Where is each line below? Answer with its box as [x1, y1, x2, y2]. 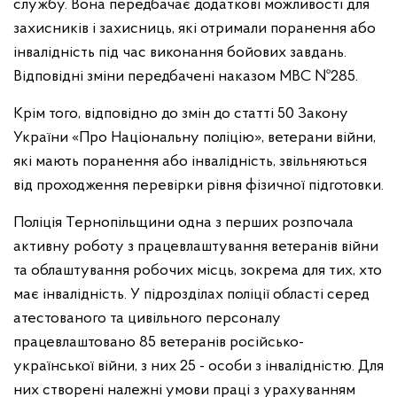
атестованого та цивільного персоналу [13, 310, 281, 327]
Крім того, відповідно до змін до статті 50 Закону [13, 105, 348, 122]
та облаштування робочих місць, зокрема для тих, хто [13, 262, 382, 279]
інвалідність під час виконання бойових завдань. [13, 44, 346, 61]
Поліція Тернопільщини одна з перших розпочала [13, 214, 354, 231]
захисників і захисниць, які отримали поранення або [13, 20, 376, 37]
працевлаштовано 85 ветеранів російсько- [13, 334, 304, 351]
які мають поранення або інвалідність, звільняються [13, 153, 367, 170]
